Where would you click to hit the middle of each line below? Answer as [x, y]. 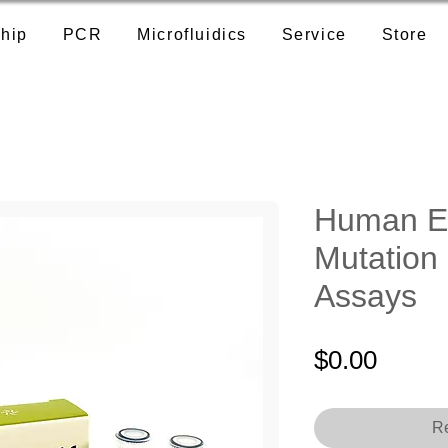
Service [314, 34]
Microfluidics [192, 34]
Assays [365, 296]
